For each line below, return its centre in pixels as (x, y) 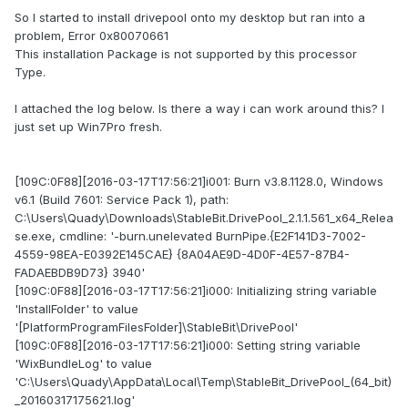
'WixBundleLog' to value (83, 364)
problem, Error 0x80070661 (92, 36)
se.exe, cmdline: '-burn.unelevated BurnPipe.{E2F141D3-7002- (190, 236)
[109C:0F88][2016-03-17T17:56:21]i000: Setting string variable (188, 346)
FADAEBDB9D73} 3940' (80, 273)
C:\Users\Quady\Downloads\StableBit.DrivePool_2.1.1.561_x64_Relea (204, 218)
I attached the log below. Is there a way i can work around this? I (199, 109)
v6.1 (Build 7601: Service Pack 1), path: (122, 200)
